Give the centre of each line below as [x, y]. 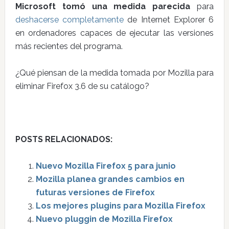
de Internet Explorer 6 [169, 20]
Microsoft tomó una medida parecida [103, 6]
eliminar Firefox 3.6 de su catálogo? [82, 86]
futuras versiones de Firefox [95, 192]
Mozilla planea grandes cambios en [110, 179]
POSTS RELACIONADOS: [64, 139]
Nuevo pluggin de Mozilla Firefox [104, 219]
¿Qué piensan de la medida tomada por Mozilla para [114, 73]
